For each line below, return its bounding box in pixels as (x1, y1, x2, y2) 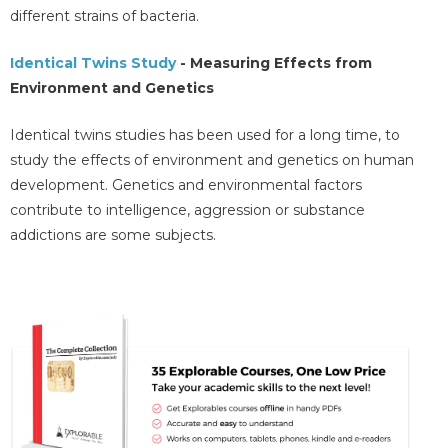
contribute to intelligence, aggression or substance (10, 201, 365, 220)
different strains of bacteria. (10, 6, 199, 25)
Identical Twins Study (10, 53, 176, 72)
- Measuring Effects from (176, 53, 372, 72)
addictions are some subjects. (10, 226, 216, 245)
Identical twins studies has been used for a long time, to (10, 126, 400, 145)
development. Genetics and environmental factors (10, 176, 362, 195)
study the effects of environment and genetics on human (10, 151, 414, 170)
